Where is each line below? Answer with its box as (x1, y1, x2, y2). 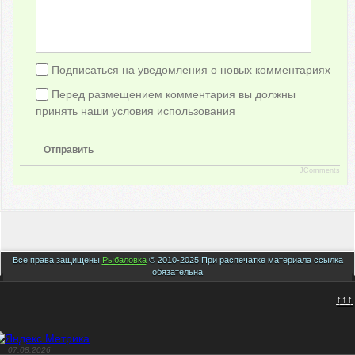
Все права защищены (12, 254, 102, 265)
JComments (300, 166, 341, 175)
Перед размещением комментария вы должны (52, 87, 296, 101)
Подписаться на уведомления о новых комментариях (52, 63, 331, 76)
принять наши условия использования (36, 104, 236, 117)
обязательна (152, 266, 203, 277)
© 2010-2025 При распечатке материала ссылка (146, 254, 343, 265)
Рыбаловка (101, 254, 147, 265)
